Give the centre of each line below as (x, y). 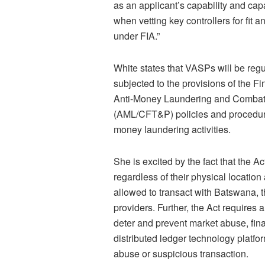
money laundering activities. (172, 130)
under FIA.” (137, 36)
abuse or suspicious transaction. (181, 254)
